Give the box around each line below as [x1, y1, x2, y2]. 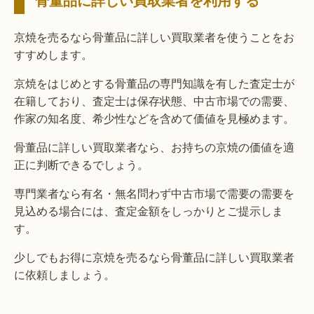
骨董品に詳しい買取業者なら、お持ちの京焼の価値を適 [14, 138, 294, 155]
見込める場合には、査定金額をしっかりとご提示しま [14, 202, 283, 219]
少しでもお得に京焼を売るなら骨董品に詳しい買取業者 [14, 248, 294, 265]
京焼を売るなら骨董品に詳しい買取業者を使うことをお [14, 28, 294, 45]
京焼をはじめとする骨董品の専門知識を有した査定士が [14, 74, 294, 91]
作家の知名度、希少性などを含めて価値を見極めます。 [14, 109, 294, 126]
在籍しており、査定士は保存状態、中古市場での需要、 [14, 92, 294, 109]
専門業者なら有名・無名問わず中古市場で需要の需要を [14, 184, 294, 201]
